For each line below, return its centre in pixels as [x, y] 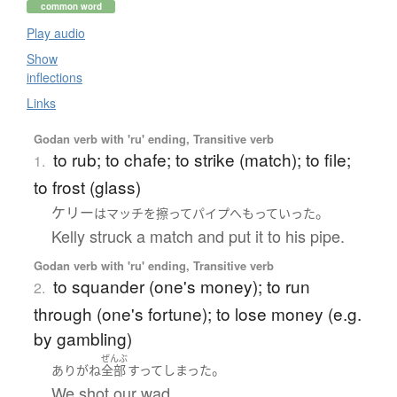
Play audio [56, 33]
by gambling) [82, 339]
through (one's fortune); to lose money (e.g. [197, 314]
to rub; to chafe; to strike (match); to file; [202, 160]
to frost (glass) [87, 187]
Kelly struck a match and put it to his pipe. [198, 236]
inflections [54, 78]
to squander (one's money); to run [181, 286]
